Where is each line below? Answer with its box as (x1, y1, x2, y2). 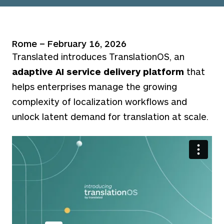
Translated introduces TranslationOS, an (12, 50, 184, 62)
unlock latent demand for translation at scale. (12, 110, 208, 122)
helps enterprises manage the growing (12, 80, 177, 92)
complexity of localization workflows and (12, 95, 187, 107)
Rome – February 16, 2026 (12, 37, 126, 49)
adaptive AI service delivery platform (12, 65, 184, 77)
